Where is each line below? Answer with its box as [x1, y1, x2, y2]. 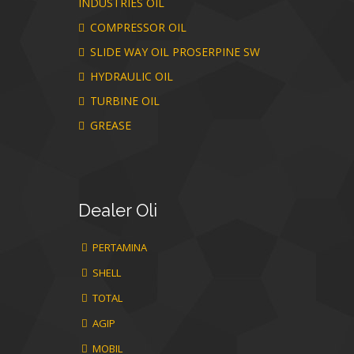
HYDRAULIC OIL [87, 69, 173, 84]
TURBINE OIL [87, 93, 160, 108]
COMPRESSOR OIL [87, 20, 186, 35]
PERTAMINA [90, 240, 147, 254]
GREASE [87, 118, 131, 133]
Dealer [78, 200, 131, 220]
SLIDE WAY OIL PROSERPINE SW [87, 44, 260, 59]
